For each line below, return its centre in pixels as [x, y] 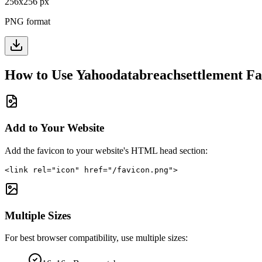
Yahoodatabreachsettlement [159, 75]
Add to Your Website [54, 128]
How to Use [40, 75]
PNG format [27, 21]
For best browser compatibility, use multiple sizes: [96, 238]
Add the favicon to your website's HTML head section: [106, 150]
